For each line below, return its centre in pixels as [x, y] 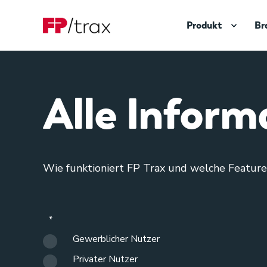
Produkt [204, 25]
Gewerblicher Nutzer [116, 239]
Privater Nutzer [105, 259]
